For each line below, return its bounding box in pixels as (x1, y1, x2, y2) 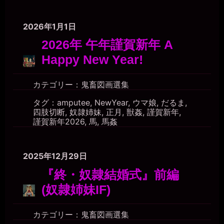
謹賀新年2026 (33, 116, 84, 127)
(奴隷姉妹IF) (41, 182, 110, 196)
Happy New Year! (41, 53, 143, 67)
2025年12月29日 (23, 151, 87, 161)
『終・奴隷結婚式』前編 (41, 167, 179, 181)
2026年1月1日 (23, 21, 76, 31)
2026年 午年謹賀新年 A (41, 38, 172, 52)
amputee (57, 97, 90, 108)
